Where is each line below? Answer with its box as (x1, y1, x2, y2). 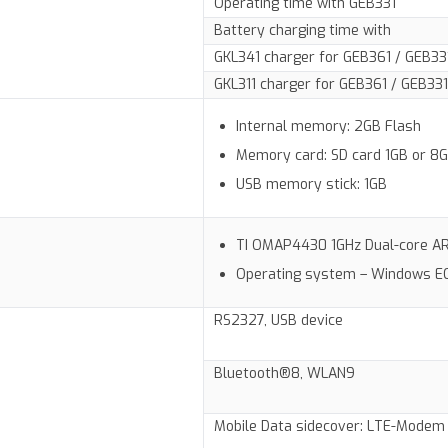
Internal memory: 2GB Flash (236, 117, 422, 137)
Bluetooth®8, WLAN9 (214, 364, 355, 384)
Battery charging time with (214, 21, 391, 41)
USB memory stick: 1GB (236, 175, 388, 195)
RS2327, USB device (214, 311, 343, 331)
